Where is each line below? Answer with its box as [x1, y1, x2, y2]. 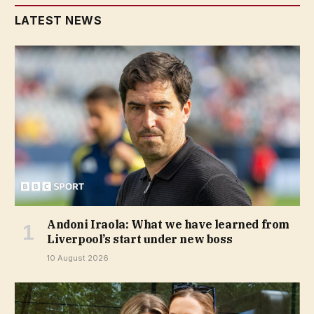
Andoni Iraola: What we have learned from [47, 217, 290, 232]
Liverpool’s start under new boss [47, 232, 233, 247]
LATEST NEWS [15, 13, 102, 28]
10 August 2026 [47, 253, 109, 264]
